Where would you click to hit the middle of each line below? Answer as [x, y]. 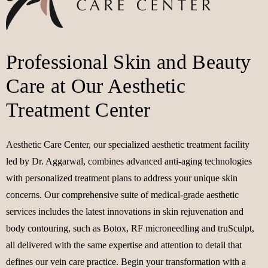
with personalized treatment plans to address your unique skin [122, 178]
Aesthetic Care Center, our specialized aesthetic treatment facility [128, 144]
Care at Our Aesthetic [96, 86]
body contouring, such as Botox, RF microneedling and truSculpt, [130, 228]
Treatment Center [78, 109]
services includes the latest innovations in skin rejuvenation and [125, 211]
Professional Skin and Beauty [129, 62]
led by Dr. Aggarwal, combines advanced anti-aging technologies [129, 161]
